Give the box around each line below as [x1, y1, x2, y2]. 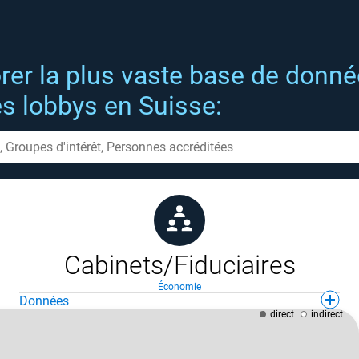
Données [19, 293, 69, 309]
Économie [158, 281, 201, 292]
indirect [311, 309, 343, 320]
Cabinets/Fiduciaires [63, 250, 296, 280]
